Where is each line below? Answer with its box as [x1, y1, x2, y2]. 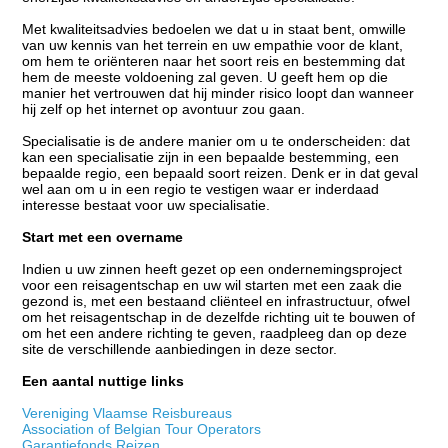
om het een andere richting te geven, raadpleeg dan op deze [22, 324, 408, 341]
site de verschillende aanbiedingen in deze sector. [22, 340, 338, 357]
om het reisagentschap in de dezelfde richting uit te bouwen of [22, 308, 416, 325]
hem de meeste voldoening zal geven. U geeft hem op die [22, 68, 389, 85]
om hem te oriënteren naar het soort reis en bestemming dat [22, 52, 406, 69]
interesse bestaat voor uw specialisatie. [22, 196, 271, 213]
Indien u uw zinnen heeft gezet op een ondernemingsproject [22, 260, 403, 277]
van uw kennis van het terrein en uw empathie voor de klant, [22, 36, 404, 53]
